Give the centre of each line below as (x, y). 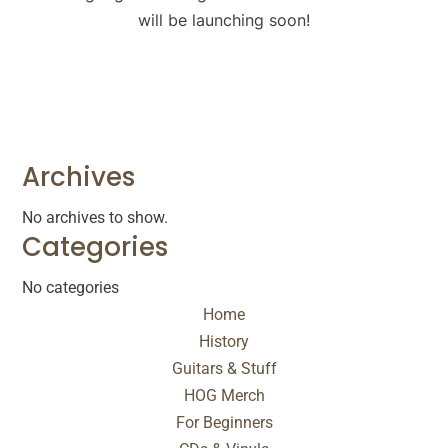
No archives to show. (95, 218)
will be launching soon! (224, 20)
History (224, 342)
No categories (71, 288)
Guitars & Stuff (224, 369)
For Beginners (224, 423)
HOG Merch (224, 396)
